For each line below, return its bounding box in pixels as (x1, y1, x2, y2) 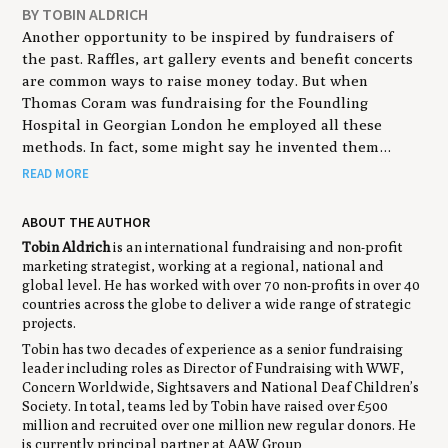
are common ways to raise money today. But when (22, 71, 369, 89)
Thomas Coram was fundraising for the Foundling (22, 93, 369, 111)
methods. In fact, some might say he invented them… (22, 137, 393, 155)
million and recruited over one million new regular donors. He (22, 417, 417, 434)
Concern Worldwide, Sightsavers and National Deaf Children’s (22, 379, 420, 396)
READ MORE (22, 165, 90, 183)
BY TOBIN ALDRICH (22, 3, 149, 24)
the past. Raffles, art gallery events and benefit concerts (22, 49, 414, 67)
